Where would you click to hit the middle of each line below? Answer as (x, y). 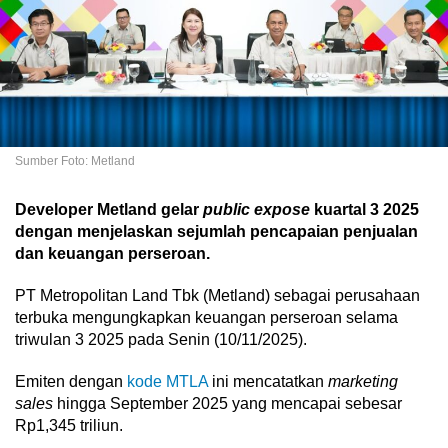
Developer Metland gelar (109, 209)
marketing (363, 381)
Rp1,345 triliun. (69, 425)
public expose (256, 209)
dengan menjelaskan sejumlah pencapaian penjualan (216, 231)
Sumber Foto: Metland (75, 160)
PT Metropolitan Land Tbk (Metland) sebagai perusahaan (217, 295)
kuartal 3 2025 (364, 209)
